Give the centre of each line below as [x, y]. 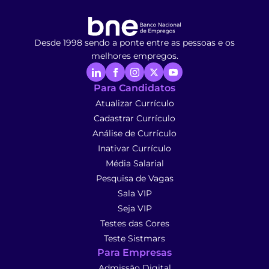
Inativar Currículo [134, 149]
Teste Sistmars [134, 239]
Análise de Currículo [134, 134]
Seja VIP [134, 209]
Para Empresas [134, 253]
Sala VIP [134, 194]
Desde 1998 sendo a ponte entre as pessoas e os [134, 43]
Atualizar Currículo [134, 104]
